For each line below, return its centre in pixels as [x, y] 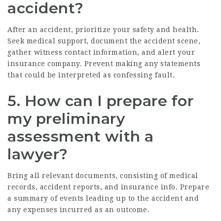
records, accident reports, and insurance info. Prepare [108, 187]
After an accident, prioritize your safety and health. [103, 30]
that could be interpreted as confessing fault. [91, 75]
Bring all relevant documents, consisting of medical [103, 176]
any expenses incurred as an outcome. [78, 210]
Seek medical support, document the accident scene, [104, 41]
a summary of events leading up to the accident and [103, 198]
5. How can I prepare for [100, 101]
